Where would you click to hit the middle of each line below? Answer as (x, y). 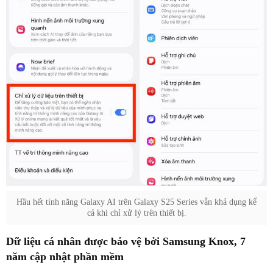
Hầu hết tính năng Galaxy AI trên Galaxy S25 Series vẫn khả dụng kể (136, 202)
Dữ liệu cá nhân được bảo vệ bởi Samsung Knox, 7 (126, 241)
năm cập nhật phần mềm (65, 256)
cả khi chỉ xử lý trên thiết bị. (136, 213)
